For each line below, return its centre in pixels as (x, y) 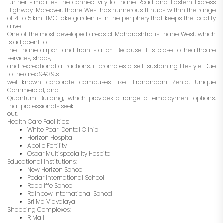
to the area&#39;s (33, 74)
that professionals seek (41, 106)
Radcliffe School (51, 186)
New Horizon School (56, 170)
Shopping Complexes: (39, 210)
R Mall (36, 218)
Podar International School (66, 178)
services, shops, (29, 58)
